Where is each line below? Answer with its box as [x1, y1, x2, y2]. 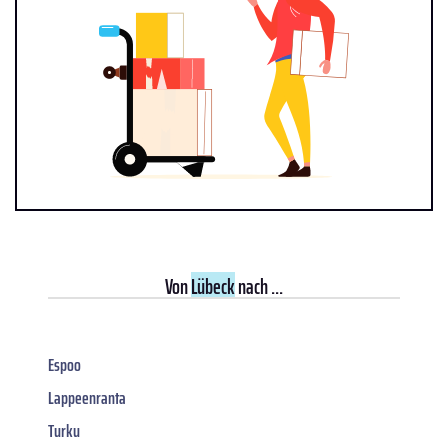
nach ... [235, 270, 283, 304]
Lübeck [191, 270, 235, 304]
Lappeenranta [48, 384, 126, 413]
